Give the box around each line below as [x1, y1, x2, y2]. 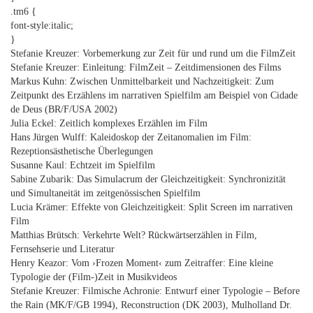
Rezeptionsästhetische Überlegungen [10, 146, 153, 156]
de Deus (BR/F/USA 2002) [10, 104, 117, 115]
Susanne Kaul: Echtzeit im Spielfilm [10, 160, 155, 170]
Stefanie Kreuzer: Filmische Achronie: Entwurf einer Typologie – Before [10, 286, 300, 296]
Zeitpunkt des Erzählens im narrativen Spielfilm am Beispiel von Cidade [10, 90, 298, 101]
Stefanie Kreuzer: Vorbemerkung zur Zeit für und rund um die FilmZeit [10, 48, 296, 59]
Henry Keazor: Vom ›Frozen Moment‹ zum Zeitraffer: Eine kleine [10, 258, 273, 268]
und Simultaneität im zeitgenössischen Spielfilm [10, 188, 201, 198]
